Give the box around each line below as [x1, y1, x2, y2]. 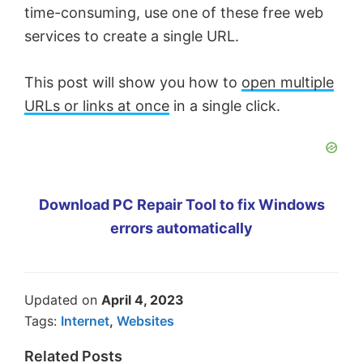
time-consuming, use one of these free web [24, 4, 323, 22]
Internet [61, 313, 109, 330]
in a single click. [169, 97, 280, 115]
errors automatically [110, 220, 253, 237]
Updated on [24, 292, 101, 309]
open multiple [241, 74, 334, 92]
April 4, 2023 [101, 292, 184, 309]
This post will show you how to [24, 74, 241, 92]
